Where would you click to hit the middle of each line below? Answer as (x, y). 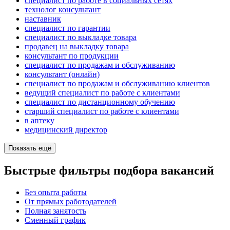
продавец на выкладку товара (77, 47)
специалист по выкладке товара (81, 37)
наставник (43, 19)
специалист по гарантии (68, 28)
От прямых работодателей (71, 202)
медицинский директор (66, 130)
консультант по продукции (72, 56)
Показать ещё (30, 148)
